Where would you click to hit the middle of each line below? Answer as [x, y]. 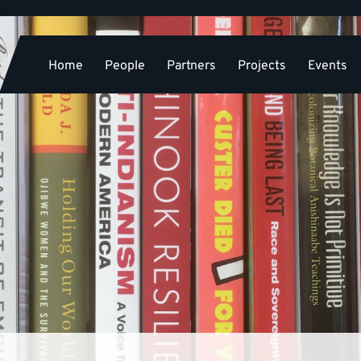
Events [327, 66]
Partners [191, 66]
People [124, 66]
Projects [261, 66]
